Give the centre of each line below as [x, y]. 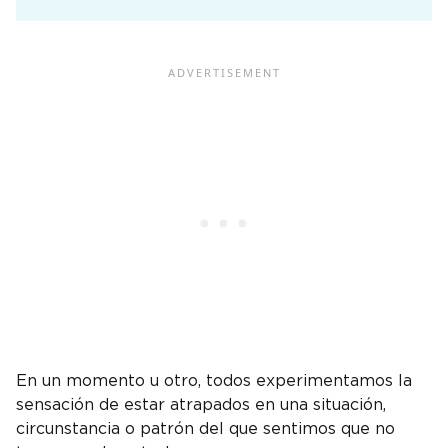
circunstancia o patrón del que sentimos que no [205, 429]
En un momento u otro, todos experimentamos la [214, 381]
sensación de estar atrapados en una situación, [201, 405]
